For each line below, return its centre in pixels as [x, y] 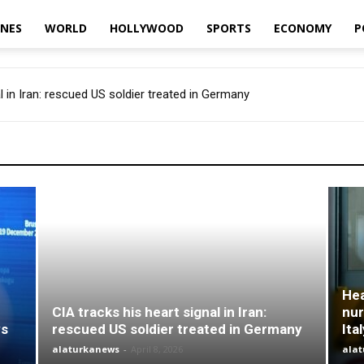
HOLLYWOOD [146, 28]
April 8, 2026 [157, 349]
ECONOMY [302, 28]
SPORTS [228, 28]
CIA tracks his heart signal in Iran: [159, 312]
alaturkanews [86, 349]
